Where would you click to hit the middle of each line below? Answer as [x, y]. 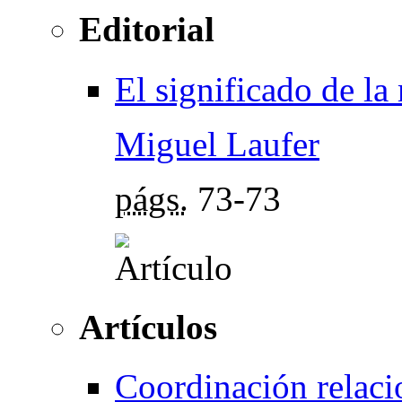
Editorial [147, 30]
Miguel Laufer [217, 144]
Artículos [148, 327]
